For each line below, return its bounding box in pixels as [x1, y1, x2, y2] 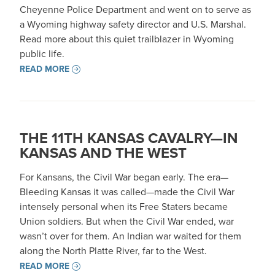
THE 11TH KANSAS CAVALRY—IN [20, 127, 238, 149]
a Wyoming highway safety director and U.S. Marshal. [20, 17, 246, 31]
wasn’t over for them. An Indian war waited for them [20, 229, 241, 243]
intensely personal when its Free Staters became [20, 199, 228, 214]
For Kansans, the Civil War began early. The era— [20, 170, 228, 184]
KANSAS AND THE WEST [20, 142, 187, 164]
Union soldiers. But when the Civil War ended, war [20, 214, 234, 228]
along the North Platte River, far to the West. [20, 244, 207, 258]
